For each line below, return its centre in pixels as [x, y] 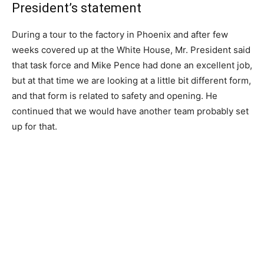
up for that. [34, 126]
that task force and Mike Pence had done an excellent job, [132, 65]
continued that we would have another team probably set [130, 111]
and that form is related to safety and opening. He [115, 95]
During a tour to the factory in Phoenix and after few [120, 34]
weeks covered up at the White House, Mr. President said [131, 49]
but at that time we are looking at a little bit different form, [131, 80]
